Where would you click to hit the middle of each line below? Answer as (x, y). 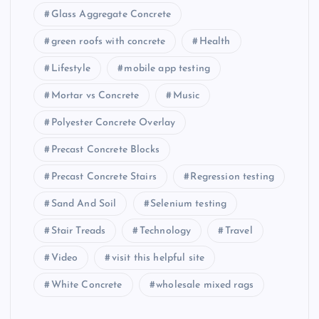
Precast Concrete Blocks (105, 150)
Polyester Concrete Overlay (113, 122)
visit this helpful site (158, 258)
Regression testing (232, 177)
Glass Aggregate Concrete (111, 14)
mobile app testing (167, 68)
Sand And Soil (84, 204)
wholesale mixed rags (205, 285)
